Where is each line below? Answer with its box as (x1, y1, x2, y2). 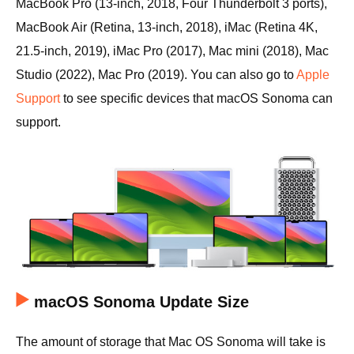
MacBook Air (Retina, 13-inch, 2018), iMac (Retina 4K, (16, 21, 318, 34)
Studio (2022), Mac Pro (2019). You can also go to (16, 68, 296, 81)
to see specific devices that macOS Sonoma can (60, 92, 333, 105)
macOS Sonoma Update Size (34, 293, 249, 311)
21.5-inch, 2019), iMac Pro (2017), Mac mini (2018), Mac (16, 44, 329, 58)
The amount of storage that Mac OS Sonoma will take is (16, 335, 326, 349)
